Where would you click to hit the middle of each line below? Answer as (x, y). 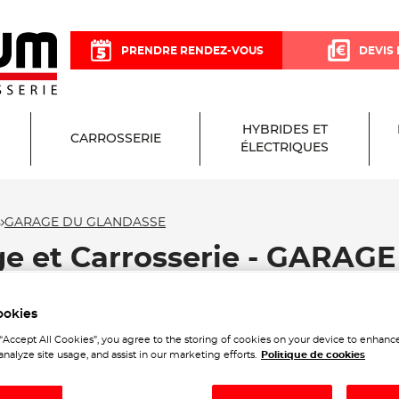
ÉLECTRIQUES (285, 148)
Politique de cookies (313, 355)
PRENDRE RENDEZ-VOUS (192, 50)
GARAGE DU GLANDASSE (85, 222)
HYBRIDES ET (285, 130)
